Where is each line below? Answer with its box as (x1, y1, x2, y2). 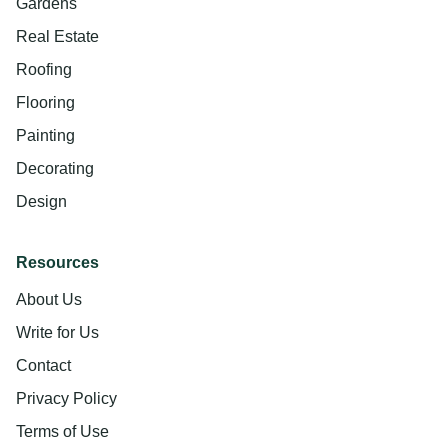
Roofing (16, 60, 72, 78)
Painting (16, 126, 75, 144)
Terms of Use (16, 422, 109, 440)
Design (16, 192, 67, 210)
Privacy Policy (16, 389, 117, 407)
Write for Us (16, 323, 99, 341)
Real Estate (16, 27, 99, 45)
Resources (16, 253, 99, 271)
